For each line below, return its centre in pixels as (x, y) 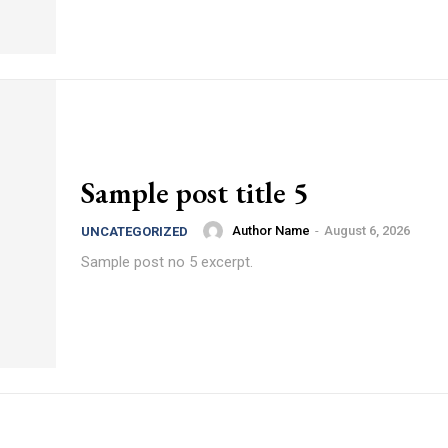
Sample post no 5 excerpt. (167, 261)
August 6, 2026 (367, 231)
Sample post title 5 (194, 192)
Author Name (271, 231)
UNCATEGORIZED (134, 231)
